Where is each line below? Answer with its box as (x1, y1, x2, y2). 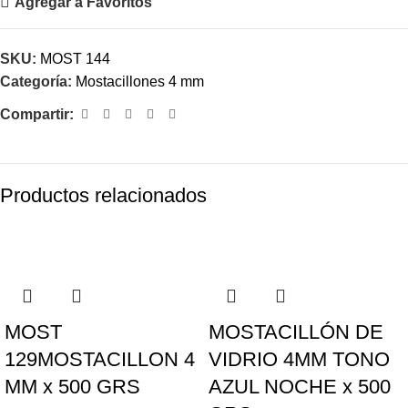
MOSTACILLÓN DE (209, 321, 383, 344)
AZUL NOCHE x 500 (209, 375, 391, 399)
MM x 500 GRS (5, 375, 140, 399)
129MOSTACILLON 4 (5, 348, 195, 372)
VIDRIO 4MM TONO (209, 348, 390, 372)
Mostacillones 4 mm (76, 74, 204, 90)
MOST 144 (40, 51, 110, 67)
